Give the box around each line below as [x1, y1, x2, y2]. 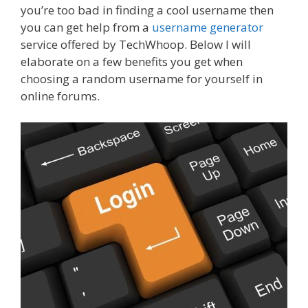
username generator [152, 19, 263, 36]
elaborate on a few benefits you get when [21, 54, 243, 70]
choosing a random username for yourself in [21, 71, 263, 87]
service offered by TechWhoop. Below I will [21, 36, 251, 53]
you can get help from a [21, 19, 152, 36]
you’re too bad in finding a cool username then [21, 2, 274, 19]
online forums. [21, 88, 100, 104]
